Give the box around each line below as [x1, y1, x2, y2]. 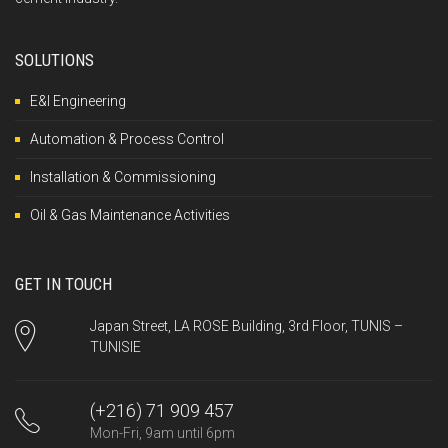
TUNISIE [89, 338, 141, 355]
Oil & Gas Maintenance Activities [30, 206, 230, 223]
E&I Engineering [30, 92, 126, 109]
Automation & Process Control [30, 130, 224, 147]
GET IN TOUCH [15, 273, 112, 294]
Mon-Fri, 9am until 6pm [89, 424, 235, 441]
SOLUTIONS [15, 49, 94, 70]
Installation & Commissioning [30, 168, 216, 185]
